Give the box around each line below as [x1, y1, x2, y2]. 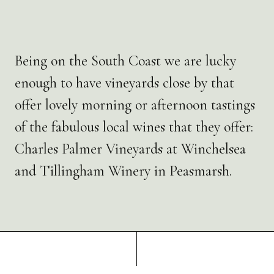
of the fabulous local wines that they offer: [15, 117, 253, 136]
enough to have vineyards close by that [15, 73, 234, 92]
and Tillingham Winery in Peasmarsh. [15, 161, 232, 180]
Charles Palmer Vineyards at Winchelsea [15, 139, 246, 158]
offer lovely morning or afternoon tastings [15, 95, 255, 114]
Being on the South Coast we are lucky [15, 51, 236, 70]
